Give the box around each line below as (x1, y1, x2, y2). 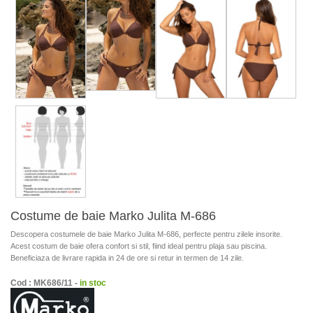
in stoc (80, 277, 106, 288)
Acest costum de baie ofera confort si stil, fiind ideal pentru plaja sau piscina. (10, 241, 267, 250)
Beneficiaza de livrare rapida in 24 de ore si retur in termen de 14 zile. (10, 253, 244, 262)
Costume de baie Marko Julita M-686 (10, 208, 216, 223)
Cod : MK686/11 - (10, 277, 80, 288)
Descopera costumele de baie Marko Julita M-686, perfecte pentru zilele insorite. (10, 229, 282, 238)
